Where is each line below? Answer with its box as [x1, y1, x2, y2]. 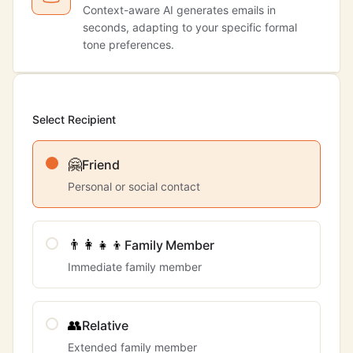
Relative [82, 318, 129, 333]
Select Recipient [32, 113, 116, 126]
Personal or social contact [68, 180, 200, 193]
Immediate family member [68, 260, 202, 273]
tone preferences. [83, 38, 174, 51]
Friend [82, 157, 120, 173]
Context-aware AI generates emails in [83, 3, 276, 17]
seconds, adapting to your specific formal [83, 20, 297, 34]
